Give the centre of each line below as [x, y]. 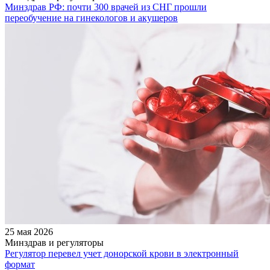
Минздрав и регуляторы [54, 242]
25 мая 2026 [29, 231]
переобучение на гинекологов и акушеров [91, 17]
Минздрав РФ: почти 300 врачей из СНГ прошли [106, 7]
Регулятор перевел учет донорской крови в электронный [122, 253]
